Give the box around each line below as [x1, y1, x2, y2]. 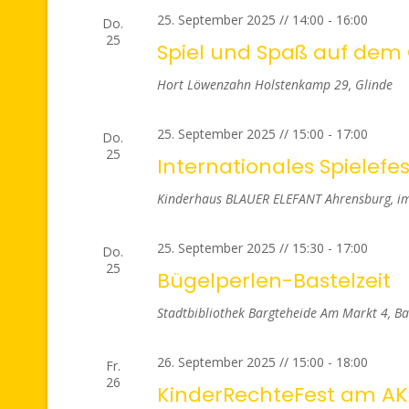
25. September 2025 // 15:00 [156, 125, 324, 142]
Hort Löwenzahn [156, 76, 255, 93]
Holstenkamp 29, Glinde [254, 76, 393, 93]
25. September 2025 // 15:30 [156, 239, 324, 257]
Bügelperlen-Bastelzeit [156, 267, 391, 295]
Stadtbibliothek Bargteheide [156, 304, 320, 321]
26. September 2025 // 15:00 [156, 353, 324, 371]
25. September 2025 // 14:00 [156, 11, 324, 28]
